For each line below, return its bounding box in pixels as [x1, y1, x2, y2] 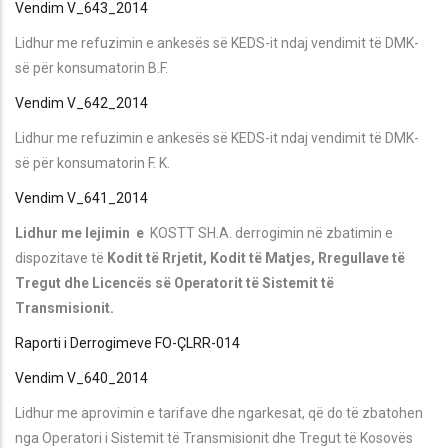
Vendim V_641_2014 [15, 189, 148, 206]
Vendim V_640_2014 [15, 369, 148, 386]
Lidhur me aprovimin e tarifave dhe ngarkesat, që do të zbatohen [15, 404, 423, 421]
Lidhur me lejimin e [15, 224, 150, 241]
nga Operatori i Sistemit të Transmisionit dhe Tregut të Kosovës [15, 429, 413, 446]
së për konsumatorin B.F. [15, 59, 168, 76]
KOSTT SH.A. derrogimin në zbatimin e [150, 224, 393, 241]
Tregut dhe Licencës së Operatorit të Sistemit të [15, 274, 334, 291]
